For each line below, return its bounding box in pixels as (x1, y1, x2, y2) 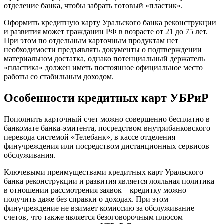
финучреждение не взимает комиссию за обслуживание (4, 203, 194, 212)
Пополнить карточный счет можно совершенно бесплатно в (4, 114, 210, 123)
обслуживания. (4, 150, 55, 159)
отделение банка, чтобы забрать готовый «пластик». (4, 1, 183, 10)
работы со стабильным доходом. (4, 72, 114, 81)
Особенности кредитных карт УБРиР (4, 91, 209, 104)
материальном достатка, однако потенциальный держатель (4, 54, 205, 63)
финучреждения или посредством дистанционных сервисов (4, 141, 209, 150)
